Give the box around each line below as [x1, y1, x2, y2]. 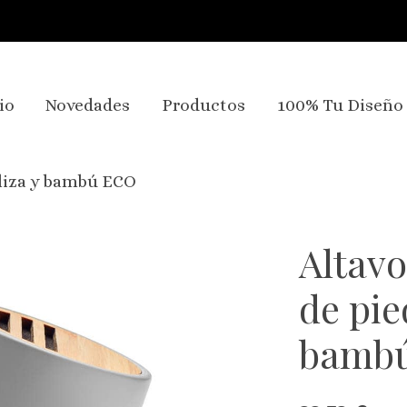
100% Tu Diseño [276, 95, 403, 115]
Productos [161, 95, 245, 115]
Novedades [45, 95, 131, 115]
